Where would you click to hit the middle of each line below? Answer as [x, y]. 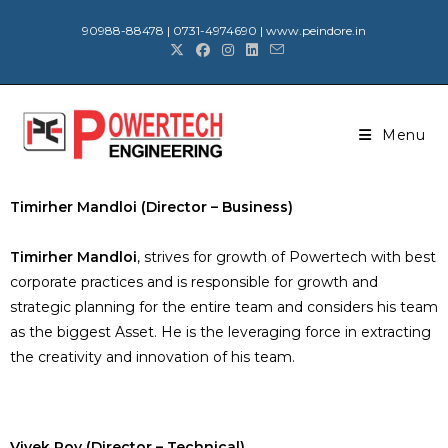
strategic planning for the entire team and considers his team [224, 307]
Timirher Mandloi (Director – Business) [151, 207]
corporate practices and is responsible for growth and [194, 282]
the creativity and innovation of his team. [152, 357]
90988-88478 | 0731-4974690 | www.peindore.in [224, 30]
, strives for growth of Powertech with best [286, 257]
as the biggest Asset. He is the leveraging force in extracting [220, 332]
